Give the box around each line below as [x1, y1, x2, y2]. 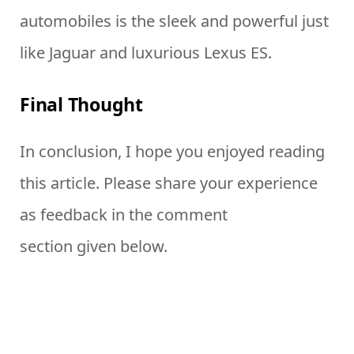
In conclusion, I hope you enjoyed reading [20, 140, 325, 162]
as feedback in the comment [20, 203, 228, 225]
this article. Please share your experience [20, 171, 318, 194]
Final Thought [20, 91, 144, 117]
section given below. [20, 235, 168, 257]
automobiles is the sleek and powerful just [20, 10, 329, 32]
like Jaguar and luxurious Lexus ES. [20, 42, 272, 64]
